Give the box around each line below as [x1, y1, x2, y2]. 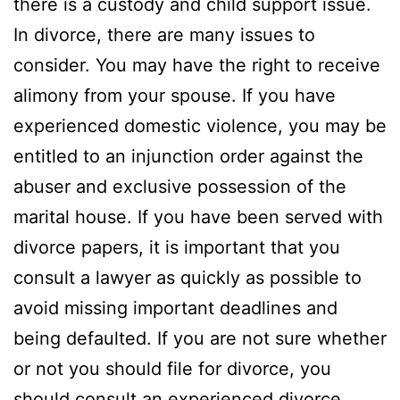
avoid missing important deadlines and [13, 297, 337, 320]
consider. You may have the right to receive [13, 54, 380, 77]
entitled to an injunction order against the [13, 146, 363, 168]
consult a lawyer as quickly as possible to [13, 267, 362, 289]
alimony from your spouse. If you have [13, 85, 336, 107]
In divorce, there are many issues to [13, 24, 315, 46]
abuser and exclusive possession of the [13, 176, 346, 198]
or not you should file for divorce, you [13, 358, 331, 380]
